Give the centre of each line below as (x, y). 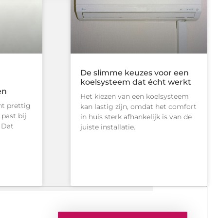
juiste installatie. (108, 127)
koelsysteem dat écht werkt (136, 82)
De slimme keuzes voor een (134, 73)
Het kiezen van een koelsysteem (134, 97)
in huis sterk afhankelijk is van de (136, 117)
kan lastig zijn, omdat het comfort (138, 107)
